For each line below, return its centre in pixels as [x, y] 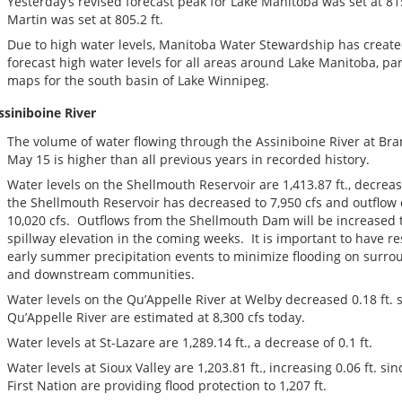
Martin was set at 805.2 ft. [87, 20]
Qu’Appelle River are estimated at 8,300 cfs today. [158, 318]
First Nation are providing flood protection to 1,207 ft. [169, 386]
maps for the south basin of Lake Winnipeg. [140, 81]
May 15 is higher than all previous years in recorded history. [188, 160]
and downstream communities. [101, 275]
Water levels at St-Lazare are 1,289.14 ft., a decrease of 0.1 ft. [190, 343]
